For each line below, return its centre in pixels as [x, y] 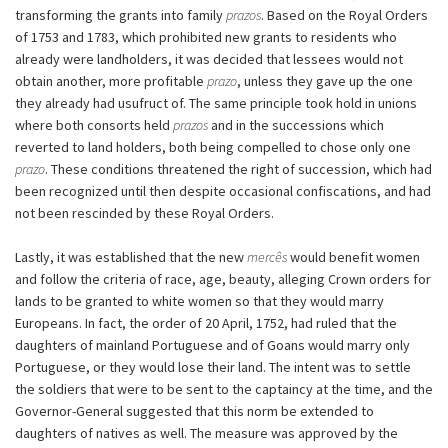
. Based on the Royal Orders [344, 14]
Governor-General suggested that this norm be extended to [194, 410]
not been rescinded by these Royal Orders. [144, 212]
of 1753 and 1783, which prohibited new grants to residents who [206, 36]
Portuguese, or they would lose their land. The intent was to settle [213, 366]
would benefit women [353, 256]
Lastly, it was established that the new [131, 256]
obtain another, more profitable [111, 80]
